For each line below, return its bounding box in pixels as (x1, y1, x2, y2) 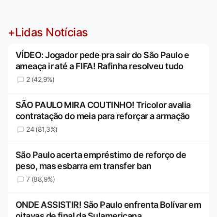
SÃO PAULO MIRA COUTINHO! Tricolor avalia (15, 100, 191, 110)
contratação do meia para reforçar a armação (15, 111, 190, 122)
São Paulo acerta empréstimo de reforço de (15, 150, 186, 160)
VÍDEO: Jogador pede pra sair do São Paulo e (15, 50, 189, 61)
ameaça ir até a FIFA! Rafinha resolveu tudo (15, 61, 184, 72)
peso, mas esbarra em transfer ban (15, 161, 152, 171)
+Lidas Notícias (8, 25, 88, 40)
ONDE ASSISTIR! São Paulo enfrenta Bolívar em (15, 200, 201, 210)
